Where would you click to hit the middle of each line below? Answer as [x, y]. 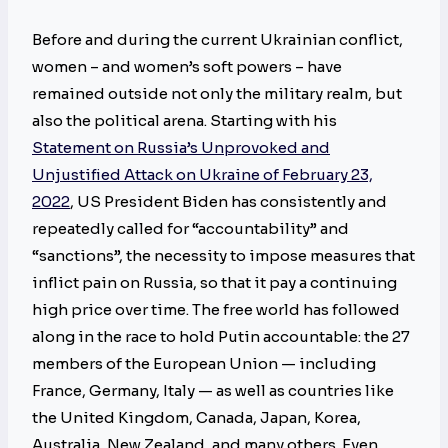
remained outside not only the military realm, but [217, 94]
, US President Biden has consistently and [228, 202]
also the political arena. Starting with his [184, 121]
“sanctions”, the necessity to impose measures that [223, 256]
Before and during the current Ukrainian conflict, [217, 40]
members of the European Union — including [204, 364]
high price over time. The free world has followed [216, 310]
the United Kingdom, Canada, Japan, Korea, [196, 418]
